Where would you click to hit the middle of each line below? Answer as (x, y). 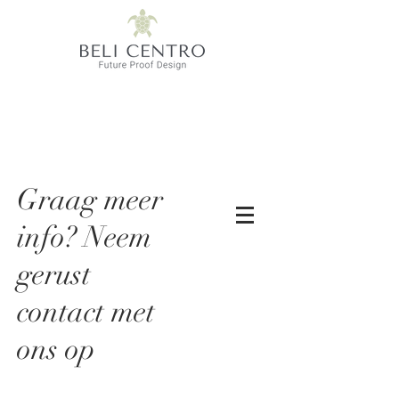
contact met (86, 312)
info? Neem (84, 237)
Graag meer (90, 200)
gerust (54, 275)
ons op (56, 350)
